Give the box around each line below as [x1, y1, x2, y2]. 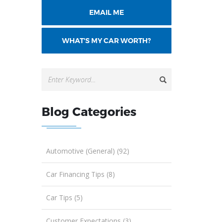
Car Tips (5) [46, 192, 83, 202]
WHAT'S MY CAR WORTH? [62, 36, 151, 45]
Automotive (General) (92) [46, 146, 129, 156]
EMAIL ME [89, 7, 124, 17]
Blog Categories [41, 104, 136, 118]
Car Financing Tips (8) [46, 169, 115, 179]
